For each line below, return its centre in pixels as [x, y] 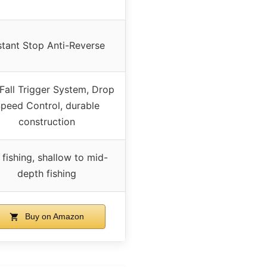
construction [47, 121]
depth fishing [47, 173]
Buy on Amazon [53, 216]
